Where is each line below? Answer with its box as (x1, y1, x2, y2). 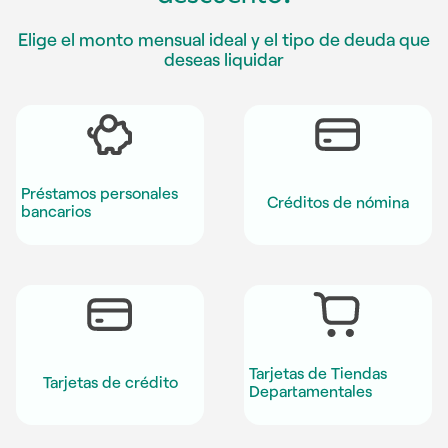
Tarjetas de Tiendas (249, 363, 387, 383)
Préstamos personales (21, 183, 178, 203)
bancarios (21, 201, 91, 221)
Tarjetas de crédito (42, 372, 178, 392)
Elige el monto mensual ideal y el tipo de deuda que (18, 27, 430, 50)
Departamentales (249, 381, 372, 401)
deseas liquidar (164, 47, 284, 70)
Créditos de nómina (267, 192, 409, 212)
